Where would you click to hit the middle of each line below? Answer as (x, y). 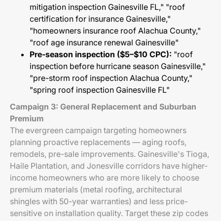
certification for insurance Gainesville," (100, 19)
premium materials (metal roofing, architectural (96, 189)
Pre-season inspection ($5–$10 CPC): (101, 54)
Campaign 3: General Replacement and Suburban (103, 107)
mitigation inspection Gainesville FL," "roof (107, 7)
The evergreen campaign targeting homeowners (98, 130)
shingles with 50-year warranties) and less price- (99, 201)
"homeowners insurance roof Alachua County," (115, 31)
